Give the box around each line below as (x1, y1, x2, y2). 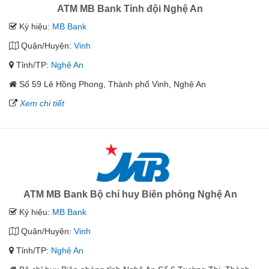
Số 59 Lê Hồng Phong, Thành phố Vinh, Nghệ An (19, 79, 206, 89)
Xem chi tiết (20, 98, 64, 108)
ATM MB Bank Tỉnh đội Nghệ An (57, 4, 203, 14)
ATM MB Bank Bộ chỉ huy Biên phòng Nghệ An (23, 189, 237, 199)
